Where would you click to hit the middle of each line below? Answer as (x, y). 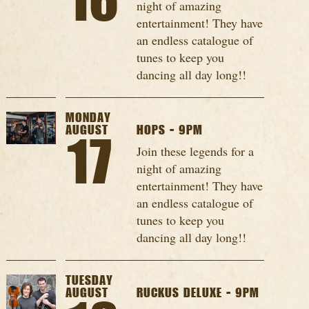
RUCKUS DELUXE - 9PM (198, 293)
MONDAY (88, 118)
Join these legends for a (196, 151)
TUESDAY (89, 281)
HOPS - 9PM (170, 131)
